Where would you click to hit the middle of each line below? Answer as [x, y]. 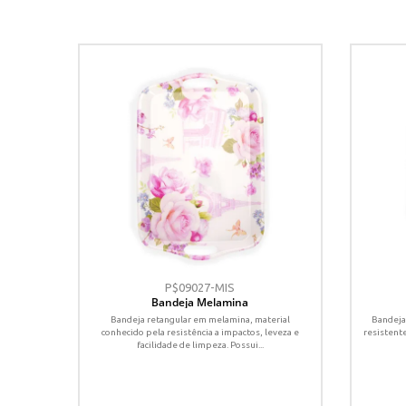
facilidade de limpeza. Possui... [200, 344]
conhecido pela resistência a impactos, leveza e [200, 332]
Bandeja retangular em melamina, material [200, 319]
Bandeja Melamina [200, 302]
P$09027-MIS [200, 287]
